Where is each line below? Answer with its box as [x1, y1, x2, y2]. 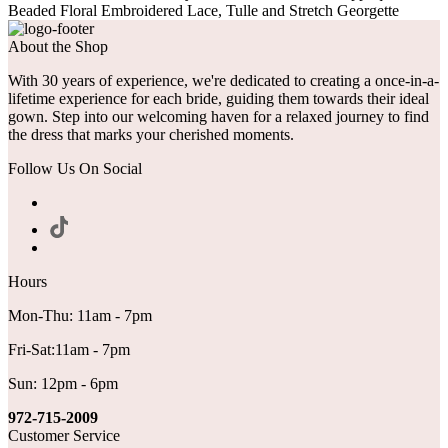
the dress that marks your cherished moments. [8, 126, 294, 144]
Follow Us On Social [8, 160, 142, 178]
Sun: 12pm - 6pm [8, 375, 118, 393]
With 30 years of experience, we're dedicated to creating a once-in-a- [8, 72, 439, 90]
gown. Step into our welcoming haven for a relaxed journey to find [8, 108, 429, 126]
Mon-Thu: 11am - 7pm [8, 307, 152, 325]
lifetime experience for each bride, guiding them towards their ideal [8, 90, 429, 108]
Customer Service [8, 427, 120, 445]
